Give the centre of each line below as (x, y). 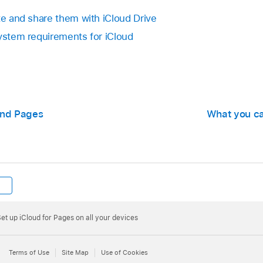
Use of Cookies (124, 253)
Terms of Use (29, 253)
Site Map (75, 253)
